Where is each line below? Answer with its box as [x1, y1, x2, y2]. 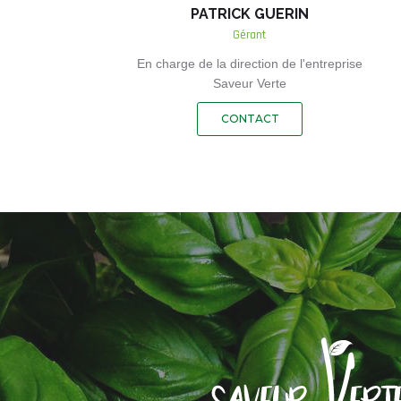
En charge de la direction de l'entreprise [136, 55, 363, 71]
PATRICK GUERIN [190, 5, 309, 23]
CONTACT [220, 111, 279, 125]
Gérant [233, 27, 267, 44]
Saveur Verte [212, 75, 286, 90]
